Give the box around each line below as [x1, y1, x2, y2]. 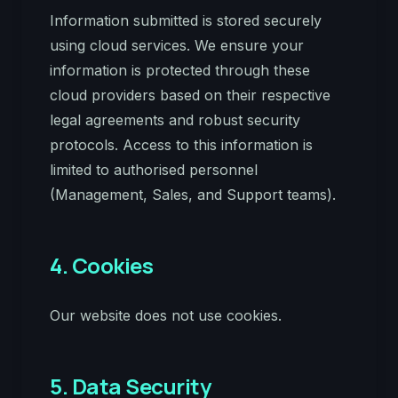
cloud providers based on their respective [50, 86, 330, 104]
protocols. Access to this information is [50, 136, 313, 154]
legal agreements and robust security [50, 111, 300, 129]
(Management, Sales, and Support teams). [50, 186, 336, 203]
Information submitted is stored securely [50, 12, 322, 29]
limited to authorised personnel [50, 161, 258, 179]
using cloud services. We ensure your [50, 36, 304, 54]
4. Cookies [50, 251, 154, 280]
